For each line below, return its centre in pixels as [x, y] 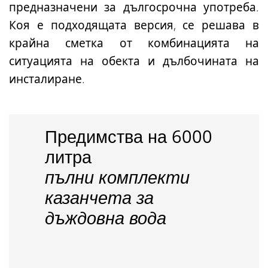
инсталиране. [47, 79]
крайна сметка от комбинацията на [134, 43]
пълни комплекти [117, 177]
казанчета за [99, 197]
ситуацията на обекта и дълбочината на [134, 61]
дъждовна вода [106, 218]
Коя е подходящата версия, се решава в [134, 25]
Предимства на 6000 [129, 136]
